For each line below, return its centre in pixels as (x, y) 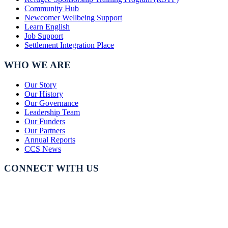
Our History (44, 94)
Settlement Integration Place (69, 45)
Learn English (47, 27)
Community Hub (52, 9)
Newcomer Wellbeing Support (73, 18)
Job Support (44, 36)
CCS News (43, 149)
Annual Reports (50, 139)
